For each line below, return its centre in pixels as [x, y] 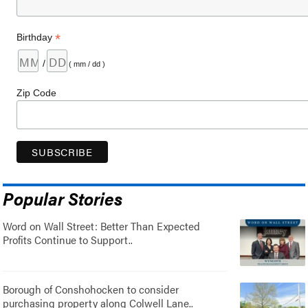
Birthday [36, 37]
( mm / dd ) [87, 64]
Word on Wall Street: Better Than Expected [102, 226]
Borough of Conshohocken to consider [91, 289]
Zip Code [37, 93]
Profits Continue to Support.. [68, 240]
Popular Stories [63, 198]
